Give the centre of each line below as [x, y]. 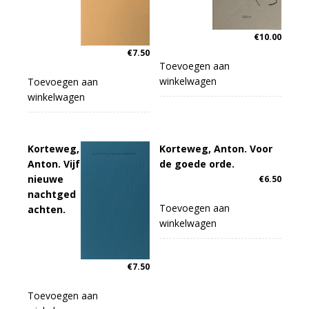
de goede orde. [197, 164]
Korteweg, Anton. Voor [216, 149]
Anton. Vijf [54, 164]
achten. [47, 210]
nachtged [52, 195]
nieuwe [46, 179]
